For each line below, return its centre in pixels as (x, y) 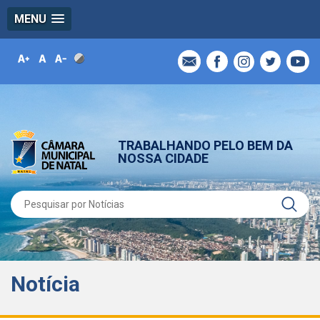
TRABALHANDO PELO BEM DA (205, 145)
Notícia (45, 284)
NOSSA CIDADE (163, 158)
